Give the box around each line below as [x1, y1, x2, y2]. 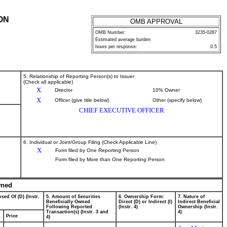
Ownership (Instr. [178, 204, 218, 209]
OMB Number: [95, 30, 126, 35]
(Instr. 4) [119, 204, 138, 209]
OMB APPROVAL [130, 18, 182, 25]
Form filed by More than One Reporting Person [55, 157, 165, 162]
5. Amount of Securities [46, 194, 100, 199]
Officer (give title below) [55, 97, 109, 103]
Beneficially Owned [46, 199, 90, 204]
